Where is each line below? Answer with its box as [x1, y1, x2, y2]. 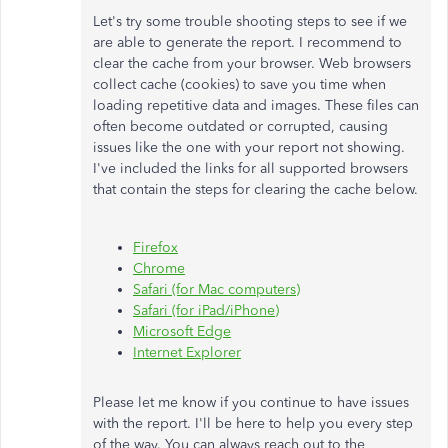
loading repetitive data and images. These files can [93, 96, 419, 114]
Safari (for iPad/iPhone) [133, 301, 279, 319]
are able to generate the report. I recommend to [93, 33, 402, 51]
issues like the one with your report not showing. [93, 138, 405, 156]
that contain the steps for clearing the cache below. [93, 180, 418, 198]
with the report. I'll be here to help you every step [93, 414, 413, 432]
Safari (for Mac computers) [133, 280, 300, 298]
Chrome [133, 259, 185, 277]
